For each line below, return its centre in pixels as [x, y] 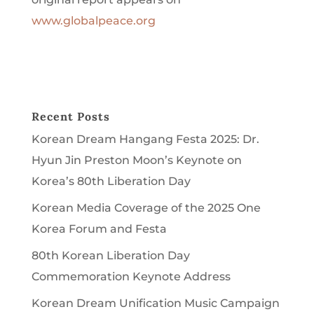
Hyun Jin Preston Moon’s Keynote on [136, 160]
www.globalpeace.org [93, 20]
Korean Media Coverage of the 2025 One [146, 207]
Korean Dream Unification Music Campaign [155, 303]
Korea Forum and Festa [99, 228]
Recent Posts [70, 116]
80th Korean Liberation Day [110, 255]
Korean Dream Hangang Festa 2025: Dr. [145, 139]
